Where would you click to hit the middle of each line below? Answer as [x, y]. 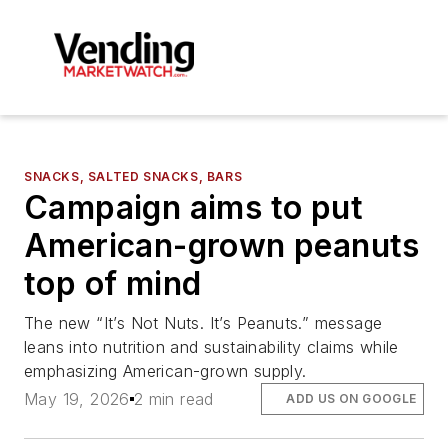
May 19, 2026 [77, 398]
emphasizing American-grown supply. [165, 370]
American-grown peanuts [222, 245]
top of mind [113, 283]
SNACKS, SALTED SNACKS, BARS [133, 176]
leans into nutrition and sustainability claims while [211, 346]
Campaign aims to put [193, 207]
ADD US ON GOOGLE [351, 398]
